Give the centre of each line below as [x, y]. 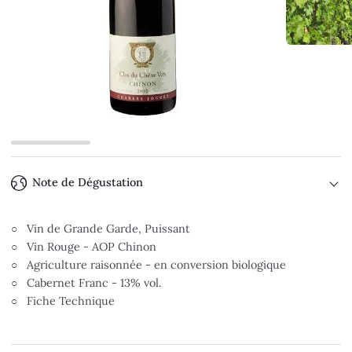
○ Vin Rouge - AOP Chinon [84, 246]
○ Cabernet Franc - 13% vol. [87, 282]
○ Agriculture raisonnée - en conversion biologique [149, 264]
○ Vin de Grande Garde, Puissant [101, 228]
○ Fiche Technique [63, 301]
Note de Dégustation [88, 182]
